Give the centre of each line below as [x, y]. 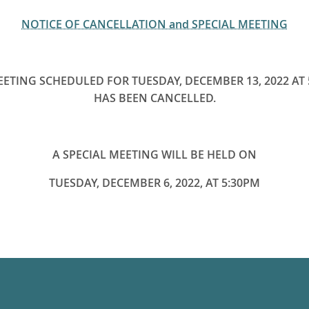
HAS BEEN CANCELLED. [154, 98]
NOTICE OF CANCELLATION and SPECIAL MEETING [154, 24]
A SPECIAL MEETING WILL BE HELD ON [154, 155]
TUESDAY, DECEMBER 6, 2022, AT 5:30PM [154, 183]
